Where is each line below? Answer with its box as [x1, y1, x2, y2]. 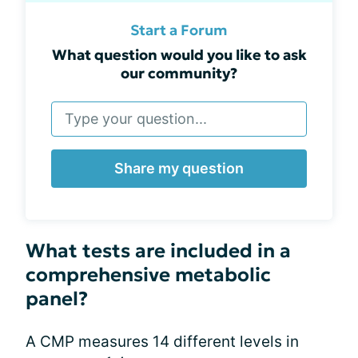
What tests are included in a [26, 238, 291, 263]
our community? [121, 63, 237, 82]
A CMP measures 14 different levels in [26, 332, 299, 351]
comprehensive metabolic [26, 262, 271, 287]
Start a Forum [130, 20, 228, 39]
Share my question [114, 159, 244, 177]
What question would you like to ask [51, 45, 307, 64]
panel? [26, 286, 88, 311]
